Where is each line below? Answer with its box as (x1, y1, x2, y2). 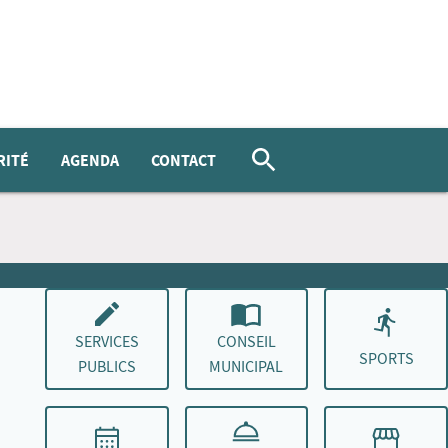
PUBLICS (77, 357, 136, 377)
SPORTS (358, 348, 414, 369)
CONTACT (150, 149, 216, 171)
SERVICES (74, 332, 139, 352)
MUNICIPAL (209, 357, 284, 377)
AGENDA (60, 149, 119, 171)
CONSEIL (216, 332, 276, 352)
